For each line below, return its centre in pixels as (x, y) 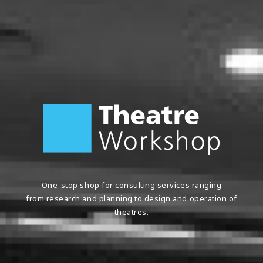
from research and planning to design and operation (127, 198)
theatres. (131, 212)
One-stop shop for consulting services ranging (131, 185)
